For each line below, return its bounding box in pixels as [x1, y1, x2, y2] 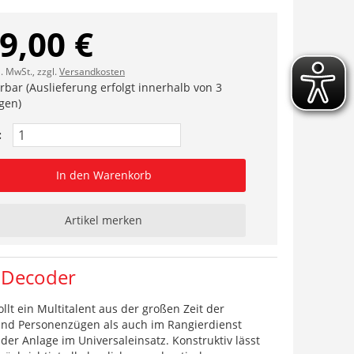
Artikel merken [65, 212, 142, 228]
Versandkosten [59, 64, 125, 78]
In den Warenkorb [55, 167, 152, 183]
